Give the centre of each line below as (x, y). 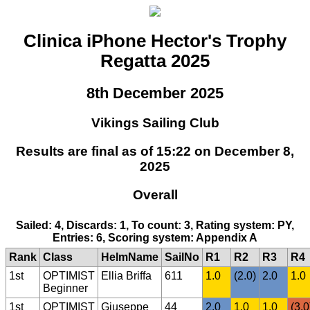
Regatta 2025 (155, 61)
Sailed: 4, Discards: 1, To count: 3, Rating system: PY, (155, 226)
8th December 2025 (155, 93)
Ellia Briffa (126, 276)
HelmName (130, 257)
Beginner (65, 289)
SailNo (182, 257)
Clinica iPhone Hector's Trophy (155, 41)
